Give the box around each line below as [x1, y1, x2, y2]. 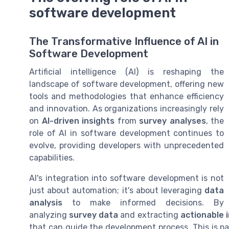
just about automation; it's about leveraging [29, 186, 204, 196]
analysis [29, 198, 62, 208]
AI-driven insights [41, 116, 114, 126]
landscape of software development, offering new [29, 79, 224, 89]
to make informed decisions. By [62, 198, 224, 208]
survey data [69, 210, 119, 220]
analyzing [29, 210, 70, 220]
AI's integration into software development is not [29, 173, 224, 184]
